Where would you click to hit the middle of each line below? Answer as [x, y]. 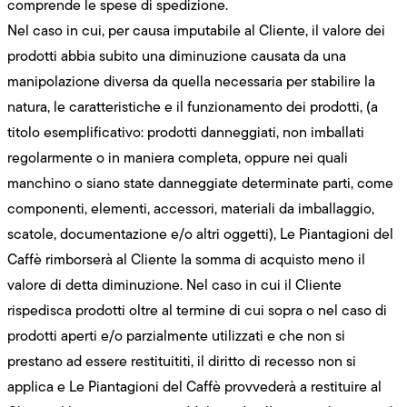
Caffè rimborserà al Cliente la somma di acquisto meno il [186, 259]
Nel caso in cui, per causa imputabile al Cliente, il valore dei [196, 30]
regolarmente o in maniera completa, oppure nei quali [178, 157]
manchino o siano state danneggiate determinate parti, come [200, 183]
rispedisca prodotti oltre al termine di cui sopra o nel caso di [197, 310]
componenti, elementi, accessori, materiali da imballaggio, [191, 208]
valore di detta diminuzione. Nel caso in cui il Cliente [174, 284]
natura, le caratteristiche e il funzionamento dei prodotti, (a [193, 106]
